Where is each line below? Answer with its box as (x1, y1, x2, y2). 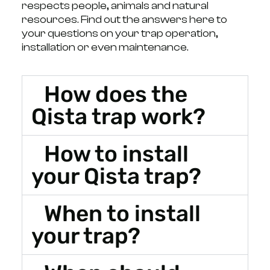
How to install (44, 140, 189, 167)
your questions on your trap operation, (21, 27, 218, 40)
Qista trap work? (31, 102, 206, 130)
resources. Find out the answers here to (21, 13, 227, 26)
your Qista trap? (31, 162, 201, 189)
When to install (44, 199, 201, 227)
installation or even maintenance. (21, 40, 189, 54)
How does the (44, 80, 188, 107)
